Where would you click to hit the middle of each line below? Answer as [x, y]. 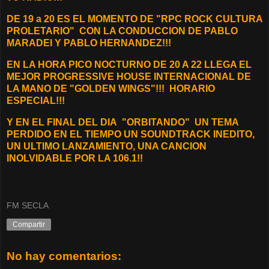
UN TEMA [215, 122]
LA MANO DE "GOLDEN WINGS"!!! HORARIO [111, 88]
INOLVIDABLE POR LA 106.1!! [76, 158]
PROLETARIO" [41, 31]
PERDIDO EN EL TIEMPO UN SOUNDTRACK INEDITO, [131, 134]
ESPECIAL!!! [36, 100]
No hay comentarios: [64, 256]
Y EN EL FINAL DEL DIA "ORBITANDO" [99, 122]
